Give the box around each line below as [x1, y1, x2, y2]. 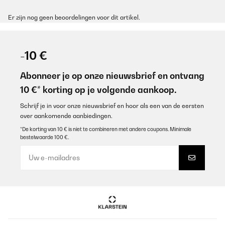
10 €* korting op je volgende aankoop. [20, 84, 177, 95]
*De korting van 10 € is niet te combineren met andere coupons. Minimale [20, 126, 191, 132]
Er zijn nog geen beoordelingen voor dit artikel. [8, 14, 140, 21]
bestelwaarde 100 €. [20, 134, 69, 140]
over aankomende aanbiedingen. [20, 112, 113, 120]
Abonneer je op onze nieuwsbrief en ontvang [20, 70, 204, 81]
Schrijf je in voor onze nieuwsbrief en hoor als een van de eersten [20, 102, 204, 109]
